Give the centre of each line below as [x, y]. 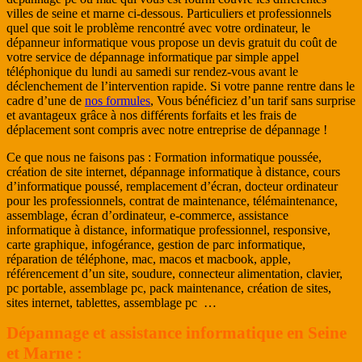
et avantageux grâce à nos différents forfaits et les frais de [152, 115]
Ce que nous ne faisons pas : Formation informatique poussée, [164, 157]
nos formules [118, 100]
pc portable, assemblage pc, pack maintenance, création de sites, [169, 288]
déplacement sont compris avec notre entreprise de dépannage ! [167, 129]
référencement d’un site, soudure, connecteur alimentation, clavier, [175, 273]
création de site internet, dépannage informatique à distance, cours [173, 171]
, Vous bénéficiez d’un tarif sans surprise [253, 100]
